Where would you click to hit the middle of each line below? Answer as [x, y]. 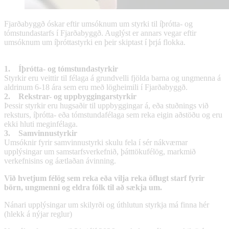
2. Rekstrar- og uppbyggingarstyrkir [70, 96]
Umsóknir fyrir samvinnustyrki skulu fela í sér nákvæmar [96, 142]
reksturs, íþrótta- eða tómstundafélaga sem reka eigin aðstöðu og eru [113, 114]
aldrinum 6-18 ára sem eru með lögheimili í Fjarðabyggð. [100, 87]
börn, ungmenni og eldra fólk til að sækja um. [83, 187]
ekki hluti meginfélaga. [41, 124]
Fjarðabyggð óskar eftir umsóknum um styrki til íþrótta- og [98, 24]
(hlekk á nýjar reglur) [38, 214]
